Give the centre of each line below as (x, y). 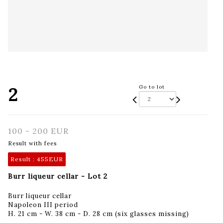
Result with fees (32, 143)
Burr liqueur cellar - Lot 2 (58, 176)
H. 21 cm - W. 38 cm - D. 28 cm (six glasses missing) (99, 214)
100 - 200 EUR (38, 131)
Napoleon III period (43, 205)
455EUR (50, 159)
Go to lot (152, 87)
